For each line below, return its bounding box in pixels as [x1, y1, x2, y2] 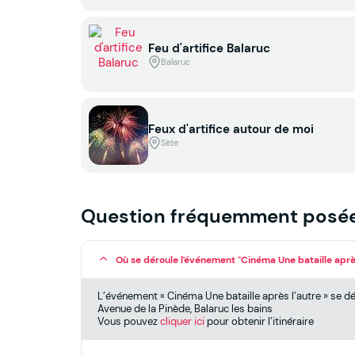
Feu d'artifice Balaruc [148, 40, 270, 56]
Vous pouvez [97, 315, 160, 329]
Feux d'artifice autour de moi [148, 121, 314, 137]
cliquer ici [160, 315, 204, 329]
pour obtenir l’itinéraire [204, 315, 314, 329]
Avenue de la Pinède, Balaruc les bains [97, 302, 273, 316]
